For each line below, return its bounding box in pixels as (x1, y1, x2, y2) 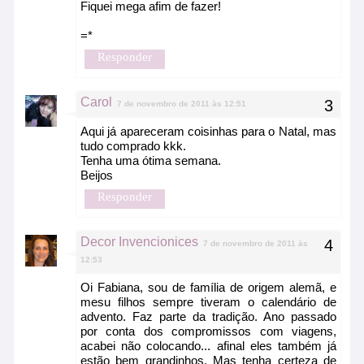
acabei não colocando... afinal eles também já (80, 339, 336, 353)
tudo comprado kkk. (80, 139, 186, 154)
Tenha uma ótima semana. (80, 154, 221, 168)
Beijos (80, 168, 113, 183)
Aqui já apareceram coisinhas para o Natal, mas (80, 124, 336, 139)
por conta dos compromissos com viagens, (80, 324, 336, 339)
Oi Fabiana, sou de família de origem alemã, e (80, 280, 336, 295)
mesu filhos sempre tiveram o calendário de (80, 295, 336, 310)
